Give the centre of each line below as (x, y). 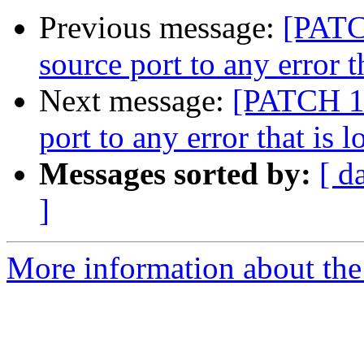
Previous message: (161, 28)
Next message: (136, 101)
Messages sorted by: (175, 174)
